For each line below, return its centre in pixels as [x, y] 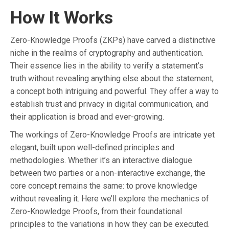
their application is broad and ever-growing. [87, 117]
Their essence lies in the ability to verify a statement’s [107, 65]
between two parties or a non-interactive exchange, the [108, 173]
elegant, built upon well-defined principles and [92, 147]
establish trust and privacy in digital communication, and [109, 104]
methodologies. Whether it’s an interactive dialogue [101, 160]
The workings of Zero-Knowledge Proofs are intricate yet [112, 134]
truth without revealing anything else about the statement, [112, 78]
